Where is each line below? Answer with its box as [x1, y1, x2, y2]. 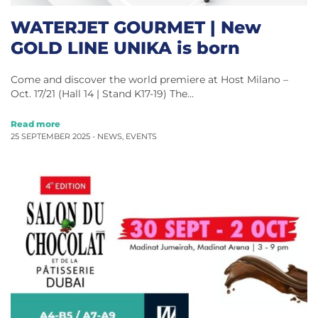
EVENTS [126, 132, 157, 142]
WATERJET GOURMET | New [11, 16, 261, 38]
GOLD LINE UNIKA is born [11, 37, 240, 59]
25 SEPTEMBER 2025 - [11, 132, 97, 142]
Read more [11, 119, 60, 130]
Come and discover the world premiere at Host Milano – [11, 74, 288, 86]
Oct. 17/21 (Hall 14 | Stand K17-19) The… [11, 88, 194, 100]
